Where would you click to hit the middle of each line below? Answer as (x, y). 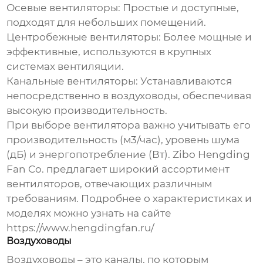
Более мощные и (207, 37)
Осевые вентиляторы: (64, 8)
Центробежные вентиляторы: (84, 37)
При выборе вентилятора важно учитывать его (129, 125)
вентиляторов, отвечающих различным (109, 184)
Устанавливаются (185, 81)
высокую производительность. (87, 111)
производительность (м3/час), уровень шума (123, 140)
